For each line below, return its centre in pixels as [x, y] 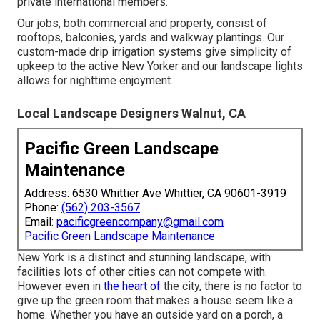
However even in [60, 286]
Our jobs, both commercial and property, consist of [142, 23]
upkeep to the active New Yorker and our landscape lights [160, 66]
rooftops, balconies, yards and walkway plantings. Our [151, 37]
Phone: [43, 207]
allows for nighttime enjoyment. [95, 80]
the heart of [132, 286]
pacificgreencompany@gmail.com [140, 221]
